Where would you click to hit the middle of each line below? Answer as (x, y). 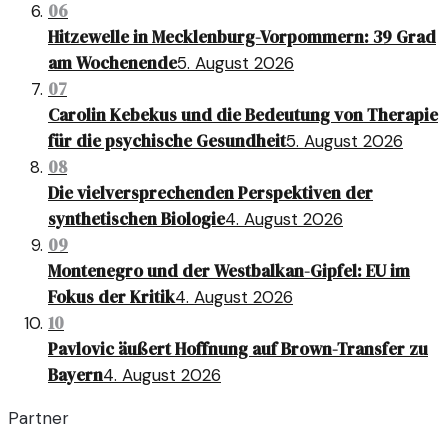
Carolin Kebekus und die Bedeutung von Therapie (243, 115)
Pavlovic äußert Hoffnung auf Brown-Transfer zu (238, 349)
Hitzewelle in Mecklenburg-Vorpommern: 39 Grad (242, 37)
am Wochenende (112, 63)
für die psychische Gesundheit (167, 141)
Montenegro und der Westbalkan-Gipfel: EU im (229, 271)
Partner (38, 418)
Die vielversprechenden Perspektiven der (210, 193)
